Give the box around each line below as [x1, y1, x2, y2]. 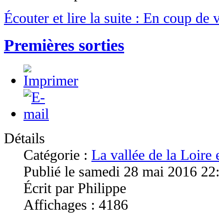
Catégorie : [23, 146, 91, 163]
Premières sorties [4, 36, 124, 54]
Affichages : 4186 [23, 196, 128, 213]
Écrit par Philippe [23, 179, 126, 196]
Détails [4, 130, 45, 146]
